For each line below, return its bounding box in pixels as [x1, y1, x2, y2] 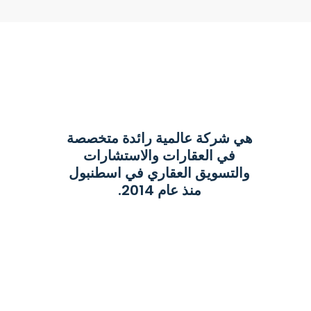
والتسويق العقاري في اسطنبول [69, 162, 251, 183]
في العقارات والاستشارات [83, 145, 236, 165]
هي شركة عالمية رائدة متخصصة [66, 128, 253, 148]
